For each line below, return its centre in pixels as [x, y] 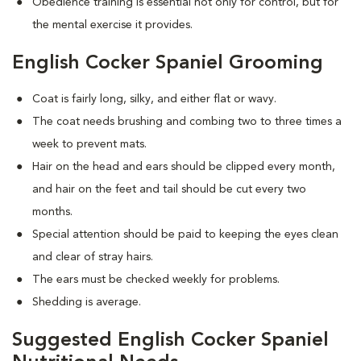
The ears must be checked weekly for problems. [156, 280]
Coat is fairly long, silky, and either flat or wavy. [154, 99]
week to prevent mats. [89, 144]
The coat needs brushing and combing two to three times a [187, 122]
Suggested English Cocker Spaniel [170, 341]
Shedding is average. [87, 302]
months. [52, 212]
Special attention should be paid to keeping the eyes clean [185, 234]
